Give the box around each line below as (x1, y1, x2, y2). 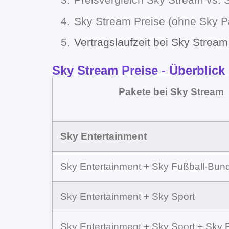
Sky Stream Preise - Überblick (52, 63, 225, 77)
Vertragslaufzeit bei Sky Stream (74, 36, 228, 49)
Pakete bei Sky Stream (119, 86, 224, 97)
